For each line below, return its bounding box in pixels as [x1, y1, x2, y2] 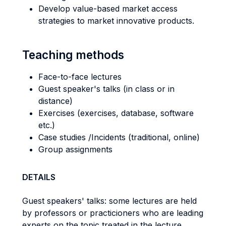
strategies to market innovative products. [38, 16, 194, 26]
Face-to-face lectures [38, 72, 122, 82]
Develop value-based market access [38, 4, 178, 14]
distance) [38, 96, 73, 106]
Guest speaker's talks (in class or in [38, 84, 175, 94]
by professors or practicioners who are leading [22, 208, 203, 218]
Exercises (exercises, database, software [38, 108, 194, 118]
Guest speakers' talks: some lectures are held [22, 196, 197, 206]
